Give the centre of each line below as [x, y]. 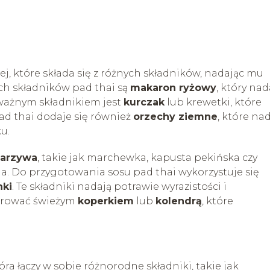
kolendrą [179, 201]
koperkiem [106, 201]
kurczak [144, 102]
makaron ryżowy [173, 87]
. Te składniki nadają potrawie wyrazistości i [119, 186]
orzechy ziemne [175, 116]
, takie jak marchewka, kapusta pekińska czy [147, 157]
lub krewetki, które [213, 102]
